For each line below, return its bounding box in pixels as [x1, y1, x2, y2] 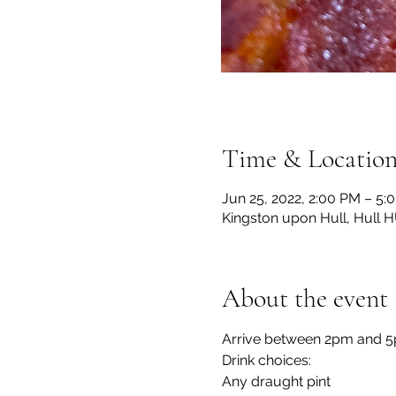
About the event [221, 282, 388, 315]
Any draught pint [221, 373, 331, 390]
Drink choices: [221, 352, 311, 369]
